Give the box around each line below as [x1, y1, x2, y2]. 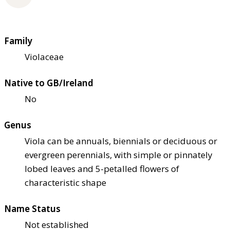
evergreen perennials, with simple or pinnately [25, 149, 213, 161]
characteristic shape [25, 177, 106, 189]
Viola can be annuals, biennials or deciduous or [25, 135, 217, 147]
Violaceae [25, 51, 64, 63]
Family [4, 35, 32, 47]
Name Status [4, 203, 61, 215]
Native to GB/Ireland [4, 77, 93, 89]
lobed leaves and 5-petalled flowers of [25, 163, 179, 175]
